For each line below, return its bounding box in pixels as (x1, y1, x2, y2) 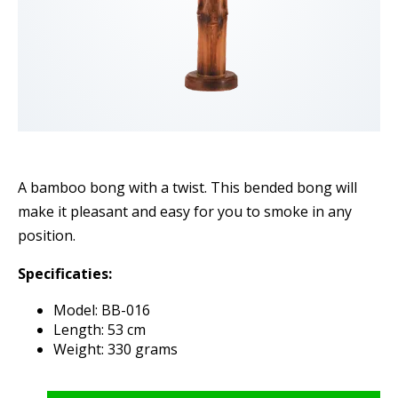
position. (18, 226, 76, 245)
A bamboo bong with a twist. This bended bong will (18, 178, 357, 197)
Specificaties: (18, 264, 112, 283)
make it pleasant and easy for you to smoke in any (18, 202, 352, 221)
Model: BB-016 (53, 300, 161, 320)
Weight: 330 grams (53, 339, 178, 359)
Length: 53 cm (53, 320, 149, 339)
